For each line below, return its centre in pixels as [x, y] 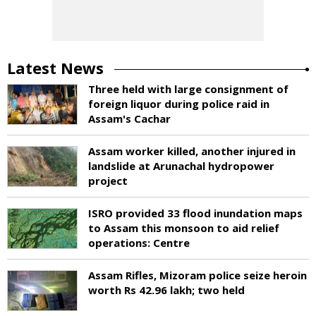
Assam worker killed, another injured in [192, 151]
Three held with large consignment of [188, 89]
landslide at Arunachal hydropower [181, 165]
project [108, 180]
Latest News [55, 67]
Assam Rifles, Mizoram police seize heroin [197, 275]
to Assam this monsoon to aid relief [184, 227]
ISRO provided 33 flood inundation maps [195, 213]
